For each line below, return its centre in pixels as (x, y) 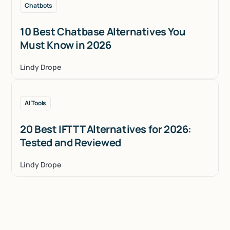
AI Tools (36, 103)
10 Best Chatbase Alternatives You (103, 31)
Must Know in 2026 (66, 45)
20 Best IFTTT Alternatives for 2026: (106, 129)
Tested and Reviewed (71, 142)
